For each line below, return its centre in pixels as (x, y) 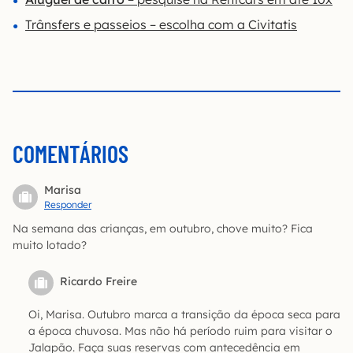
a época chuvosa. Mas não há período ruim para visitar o (180, 331)
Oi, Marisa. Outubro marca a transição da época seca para (184, 314)
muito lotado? (50, 245)
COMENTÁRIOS (71, 153)
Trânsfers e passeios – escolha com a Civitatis (161, 24)
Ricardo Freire (98, 281)
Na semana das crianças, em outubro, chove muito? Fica (163, 228)
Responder (68, 204)
